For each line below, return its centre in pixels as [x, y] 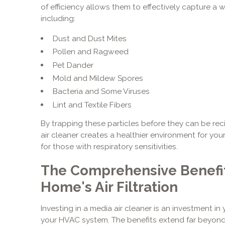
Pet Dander [73, 65]
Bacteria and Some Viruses [101, 91]
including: [58, 18]
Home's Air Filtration [109, 187]
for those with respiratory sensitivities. [109, 146]
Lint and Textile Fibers [92, 104]
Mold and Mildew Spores [98, 78]
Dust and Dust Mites [89, 38]
